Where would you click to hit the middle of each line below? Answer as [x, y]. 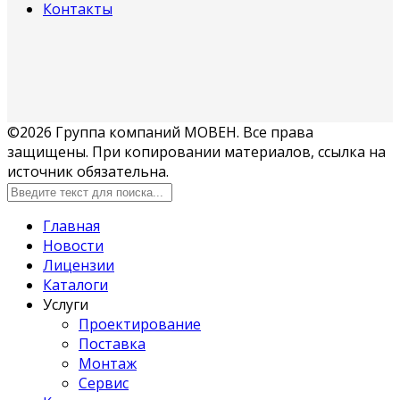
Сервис [104, 383]
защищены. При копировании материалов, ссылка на [196, 151]
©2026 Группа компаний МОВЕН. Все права [160, 132]
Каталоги [75, 284]
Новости [73, 245]
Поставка [112, 343]
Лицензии [79, 265]
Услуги [66, 304]
